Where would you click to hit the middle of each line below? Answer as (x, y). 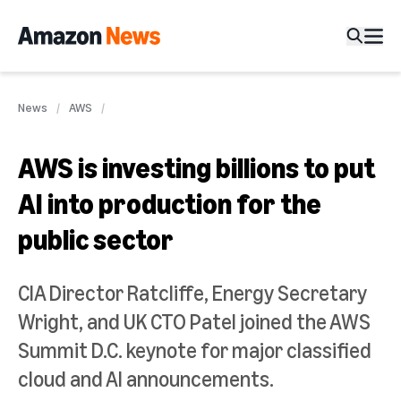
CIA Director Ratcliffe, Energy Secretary (192, 293)
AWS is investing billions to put (196, 167)
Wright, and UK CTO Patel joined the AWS (194, 321)
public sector (96, 239)
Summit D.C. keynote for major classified (195, 350)
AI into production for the (170, 203)
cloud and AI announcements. (146, 379)
